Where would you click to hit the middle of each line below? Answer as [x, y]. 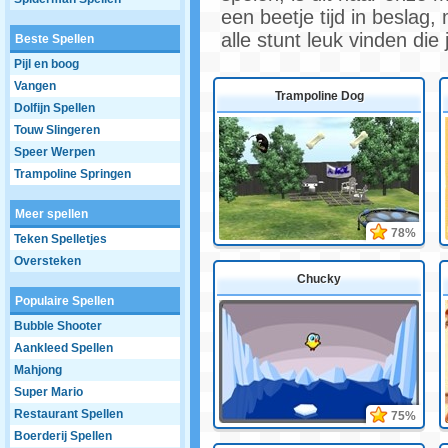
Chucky [319, 279]
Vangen [35, 86]
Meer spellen [51, 214]
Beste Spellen [54, 39]
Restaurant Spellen [68, 414]
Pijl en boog [46, 64]
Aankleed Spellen [63, 348]
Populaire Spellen [64, 301]
